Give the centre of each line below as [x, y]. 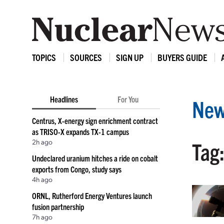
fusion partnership [58, 206]
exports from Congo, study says [77, 169]
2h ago [42, 141]
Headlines [64, 99]
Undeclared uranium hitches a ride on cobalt [95, 158]
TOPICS [44, 57]
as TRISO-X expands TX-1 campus [80, 131]
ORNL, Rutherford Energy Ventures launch [92, 195]
